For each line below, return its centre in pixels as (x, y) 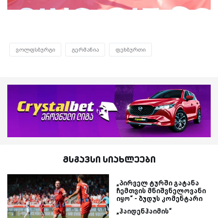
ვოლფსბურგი (35, 49)
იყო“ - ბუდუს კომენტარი (159, 199)
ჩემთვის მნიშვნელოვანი (161, 191)
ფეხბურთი (130, 49)
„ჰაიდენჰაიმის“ (144, 211)
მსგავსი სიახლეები (109, 159)
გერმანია (85, 49)
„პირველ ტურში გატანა (158, 183)
